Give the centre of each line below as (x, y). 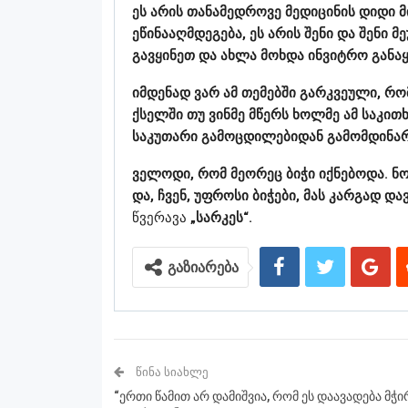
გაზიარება (203, 268)
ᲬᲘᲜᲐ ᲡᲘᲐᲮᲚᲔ (170, 372)
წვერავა (161, 218)
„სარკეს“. (221, 218)
